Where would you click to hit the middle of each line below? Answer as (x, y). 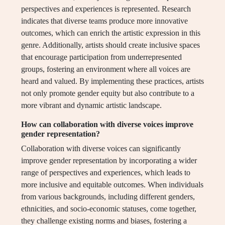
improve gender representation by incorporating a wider (109, 161)
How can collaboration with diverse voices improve (107, 125)
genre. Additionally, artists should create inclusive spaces (110, 45)
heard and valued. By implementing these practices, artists (113, 81)
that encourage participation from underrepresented (101, 57)
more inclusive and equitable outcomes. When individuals (112, 185)
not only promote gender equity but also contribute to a (108, 93)
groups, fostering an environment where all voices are (106, 69)
